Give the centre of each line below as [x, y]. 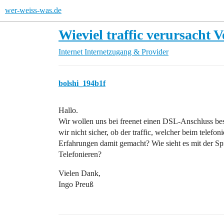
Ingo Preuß [76, 184]
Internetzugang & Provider [126, 52]
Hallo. [68, 110]
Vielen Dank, [79, 173]
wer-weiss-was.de [33, 10]
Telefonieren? [80, 154]
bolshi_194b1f [82, 83]
